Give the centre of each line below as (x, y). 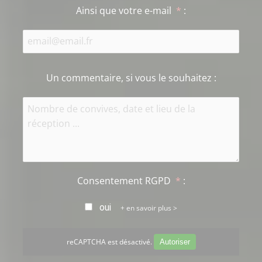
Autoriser (175, 242)
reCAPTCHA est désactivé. (110, 242)
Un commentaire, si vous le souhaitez (130, 77)
